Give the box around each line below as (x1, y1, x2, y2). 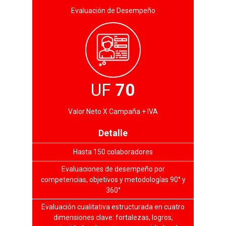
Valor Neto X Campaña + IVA (68, 107, 158, 116)
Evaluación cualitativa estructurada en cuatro (41, 202, 185, 211)
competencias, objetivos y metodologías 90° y (40, 175, 186, 184)
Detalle (98, 127, 128, 138)
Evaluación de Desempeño (71, 6, 155, 15)
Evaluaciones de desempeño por (61, 164, 165, 173)
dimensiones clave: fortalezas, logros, (53, 213, 173, 221)
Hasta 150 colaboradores (73, 147, 153, 156)
